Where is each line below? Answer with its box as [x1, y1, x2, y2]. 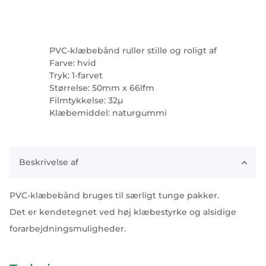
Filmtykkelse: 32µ [49, 95, 123, 106]
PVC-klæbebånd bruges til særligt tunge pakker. [9, 190, 219, 201]
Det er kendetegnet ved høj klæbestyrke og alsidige [9, 207, 236, 217]
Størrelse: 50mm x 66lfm [49, 83, 154, 93]
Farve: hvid [49, 58, 96, 68]
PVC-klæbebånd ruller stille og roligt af [49, 45, 217, 56]
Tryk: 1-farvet [49, 70, 103, 81]
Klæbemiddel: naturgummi [49, 107, 167, 118]
